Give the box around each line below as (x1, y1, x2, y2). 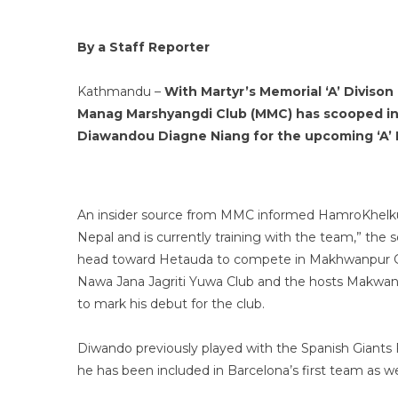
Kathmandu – (77, 84, 164, 99)
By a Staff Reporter (77, 39, 210, 55)
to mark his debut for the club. (77, 296, 265, 312)
